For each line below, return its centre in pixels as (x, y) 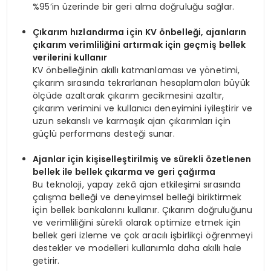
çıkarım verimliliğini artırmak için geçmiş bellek (139, 44)
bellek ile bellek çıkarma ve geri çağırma (124, 171)
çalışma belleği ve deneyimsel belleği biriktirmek (137, 197)
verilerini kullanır (70, 57)
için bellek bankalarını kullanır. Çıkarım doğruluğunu (143, 210)
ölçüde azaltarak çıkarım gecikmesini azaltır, (129, 95)
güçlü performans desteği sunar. (104, 133)
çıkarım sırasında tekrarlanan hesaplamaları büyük (141, 83)
